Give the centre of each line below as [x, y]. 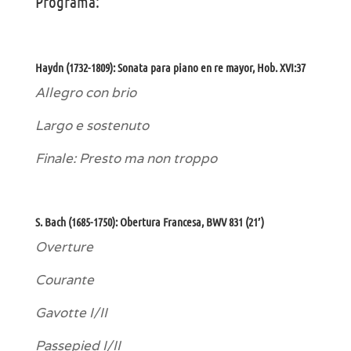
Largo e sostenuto [92, 126]
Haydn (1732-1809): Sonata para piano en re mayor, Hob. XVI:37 [170, 68]
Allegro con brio [85, 93]
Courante [64, 280]
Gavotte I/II [71, 313]
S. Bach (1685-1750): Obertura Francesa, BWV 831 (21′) [149, 222]
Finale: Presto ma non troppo [126, 159]
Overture [64, 247]
